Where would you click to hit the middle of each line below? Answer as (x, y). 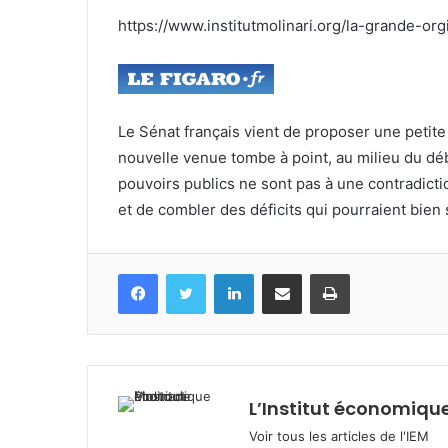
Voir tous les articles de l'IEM (339, 436)
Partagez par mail (313, 273)
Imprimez (377, 273)
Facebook (187, 273)
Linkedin (279, 273)
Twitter (227, 273)
